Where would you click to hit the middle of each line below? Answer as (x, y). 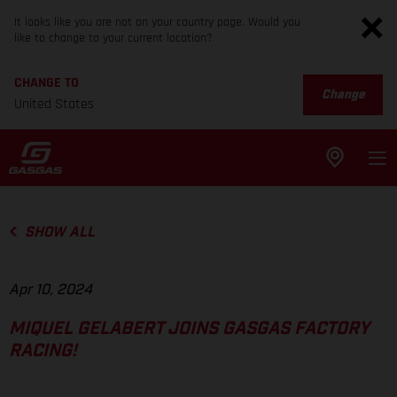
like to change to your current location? (113, 38)
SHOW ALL (59, 232)
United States (54, 104)
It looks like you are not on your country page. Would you (157, 22)
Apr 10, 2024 (51, 290)
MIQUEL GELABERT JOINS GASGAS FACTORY (189, 329)
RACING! (43, 351)
